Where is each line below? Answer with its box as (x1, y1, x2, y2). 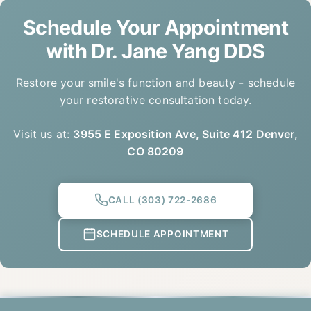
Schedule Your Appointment (22, 15, 289, 40)
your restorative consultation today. (59, 93, 252, 107)
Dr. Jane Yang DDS (91, 39, 265, 63)
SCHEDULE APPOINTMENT (96, 228, 229, 240)
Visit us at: (13, 127, 74, 141)
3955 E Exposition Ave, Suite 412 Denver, (73, 127, 298, 141)
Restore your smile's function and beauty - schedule (15, 76, 296, 90)
